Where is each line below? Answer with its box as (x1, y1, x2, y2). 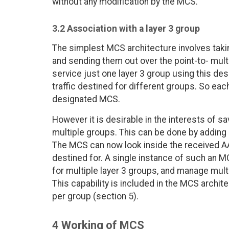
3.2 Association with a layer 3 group (52, 24, 200, 34)
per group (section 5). (52, 191, 139, 202)
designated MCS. (52, 94, 120, 105)
